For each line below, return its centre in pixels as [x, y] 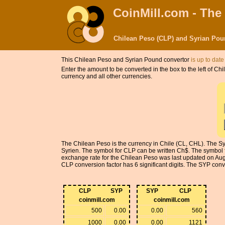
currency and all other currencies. [107, 76]
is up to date [207, 60]
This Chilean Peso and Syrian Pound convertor [126, 60]
